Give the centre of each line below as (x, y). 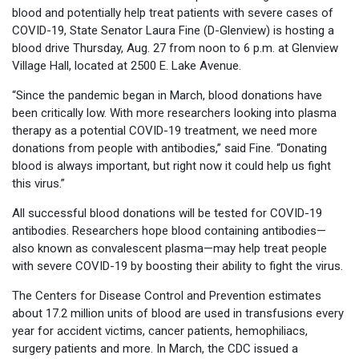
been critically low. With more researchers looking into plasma (174, 113)
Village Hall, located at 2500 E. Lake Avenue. (127, 66)
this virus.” (38, 184)
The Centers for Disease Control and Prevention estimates (167, 296)
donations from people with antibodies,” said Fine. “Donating (169, 149)
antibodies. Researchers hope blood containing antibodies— (169, 231)
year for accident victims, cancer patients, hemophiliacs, (160, 331)
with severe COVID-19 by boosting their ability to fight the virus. (177, 266)
